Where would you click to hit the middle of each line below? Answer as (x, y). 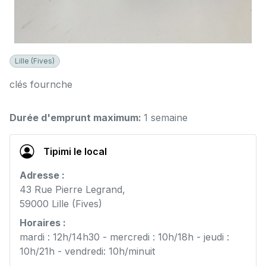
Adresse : (42, 175)
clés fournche (41, 85)
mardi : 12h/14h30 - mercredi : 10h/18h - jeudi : (124, 237)
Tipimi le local (75, 152)
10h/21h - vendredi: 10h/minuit (87, 251)
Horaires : (43, 223)
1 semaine (166, 118)
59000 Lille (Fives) (61, 204)
